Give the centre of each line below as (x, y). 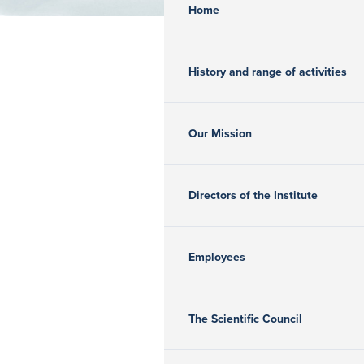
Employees (217, 258)
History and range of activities (268, 72)
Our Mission (220, 134)
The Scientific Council (245, 319)
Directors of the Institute (253, 196)
